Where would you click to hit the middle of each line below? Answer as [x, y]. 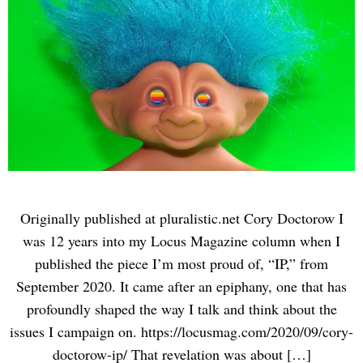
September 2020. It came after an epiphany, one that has [181, 286]
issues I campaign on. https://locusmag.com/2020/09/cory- [181, 331]
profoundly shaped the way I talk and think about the [181, 308]
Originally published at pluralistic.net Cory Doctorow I [181, 218]
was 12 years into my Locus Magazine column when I [181, 240]
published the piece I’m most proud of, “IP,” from [181, 263]
